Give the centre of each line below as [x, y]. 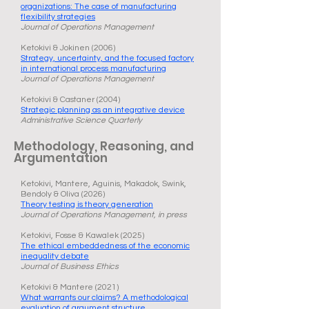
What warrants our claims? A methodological [104, 298]
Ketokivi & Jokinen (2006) [68, 48]
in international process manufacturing [93, 69]
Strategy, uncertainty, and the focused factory [107, 58]
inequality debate [55, 256]
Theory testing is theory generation [87, 205]
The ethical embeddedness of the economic [105, 246]
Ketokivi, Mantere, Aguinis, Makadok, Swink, [103, 184]
